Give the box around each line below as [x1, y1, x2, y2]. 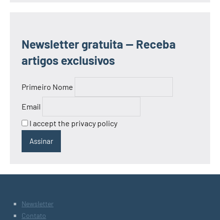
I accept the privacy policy [28, 118, 117, 128]
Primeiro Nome [22, 82, 73, 92]
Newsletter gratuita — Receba [22, 37, 176, 52]
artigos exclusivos [22, 53, 115, 68]
